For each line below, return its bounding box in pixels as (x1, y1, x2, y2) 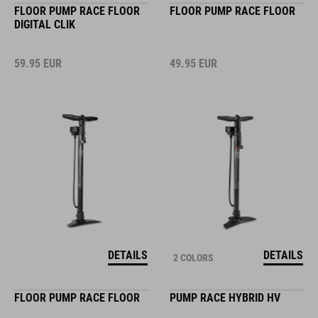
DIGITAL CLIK (14, 18, 75, 31)
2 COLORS (173, 252, 214, 263)
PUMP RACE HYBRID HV (170, 291, 280, 305)
